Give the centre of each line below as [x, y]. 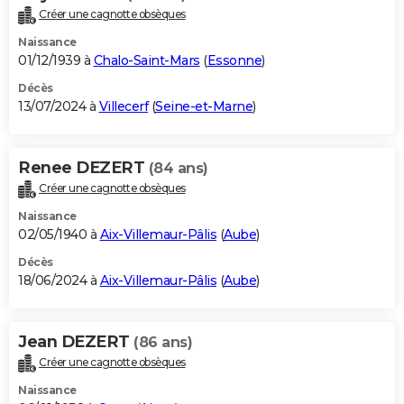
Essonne [234, 61]
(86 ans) [163, 343]
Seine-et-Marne [204, 107]
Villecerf [123, 107]
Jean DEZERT [76, 342]
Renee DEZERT [83, 168]
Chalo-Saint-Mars [147, 61]
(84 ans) [178, 169]
